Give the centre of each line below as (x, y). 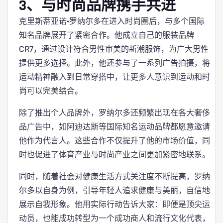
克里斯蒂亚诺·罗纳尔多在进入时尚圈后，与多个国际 (112, 21)
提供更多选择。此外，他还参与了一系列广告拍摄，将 (114, 63)
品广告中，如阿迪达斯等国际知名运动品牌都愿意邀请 (114, 127)
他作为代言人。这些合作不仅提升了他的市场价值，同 (114, 141)
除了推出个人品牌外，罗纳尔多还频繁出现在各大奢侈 (114, 113)
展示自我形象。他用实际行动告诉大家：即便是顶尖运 (114, 204)
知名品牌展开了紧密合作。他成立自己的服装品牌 (107, 35)
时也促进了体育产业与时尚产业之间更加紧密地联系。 (114, 155)
